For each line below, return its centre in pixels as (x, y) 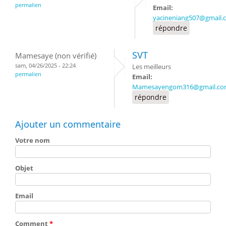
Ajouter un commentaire (68, 124)
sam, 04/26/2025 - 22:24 (45, 65)
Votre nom (33, 140)
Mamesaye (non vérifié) (56, 55)
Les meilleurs (152, 66)
